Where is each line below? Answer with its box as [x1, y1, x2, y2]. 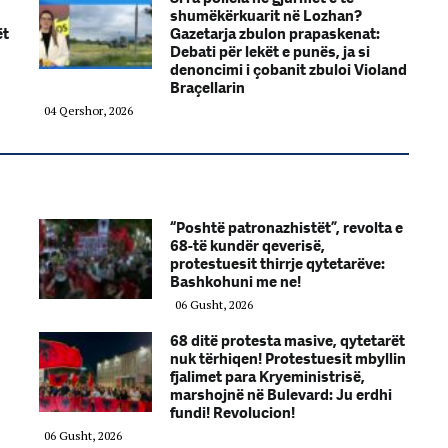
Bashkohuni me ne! [170, 273, 301, 291]
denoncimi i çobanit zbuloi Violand [170, 61, 407, 79]
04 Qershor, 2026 [44, 103, 133, 118]
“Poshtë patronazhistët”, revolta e [170, 219, 403, 237]
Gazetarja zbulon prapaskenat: [170, 25, 380, 43]
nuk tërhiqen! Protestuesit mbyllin [170, 350, 406, 368]
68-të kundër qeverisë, [170, 237, 325, 255]
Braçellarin [170, 79, 245, 97]
